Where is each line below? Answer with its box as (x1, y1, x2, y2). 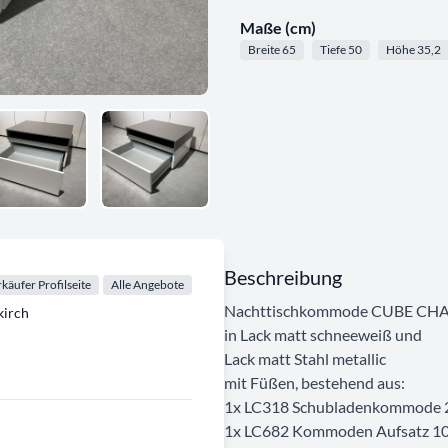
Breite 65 (248, 42, 296, 57)
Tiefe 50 (320, 42, 362, 57)
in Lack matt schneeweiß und (224, 324, 422, 344)
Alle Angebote (111, 276, 184, 292)
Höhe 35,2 (386, 42, 441, 57)
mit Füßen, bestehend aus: (224, 372, 405, 392)
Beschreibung (224, 264, 342, 289)
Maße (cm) (240, 18, 316, 37)
